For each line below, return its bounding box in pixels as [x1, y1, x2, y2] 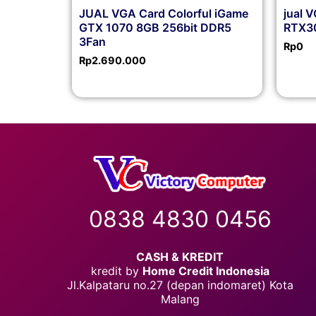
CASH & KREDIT [136, 250, 224, 265]
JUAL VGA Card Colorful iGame [79, 6, 248, 20]
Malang [160, 292, 200, 307]
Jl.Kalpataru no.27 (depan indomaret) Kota [66, 278, 293, 293]
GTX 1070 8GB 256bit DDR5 [79, 20, 231, 35]
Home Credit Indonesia [142, 264, 269, 279]
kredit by [90, 264, 142, 279]
